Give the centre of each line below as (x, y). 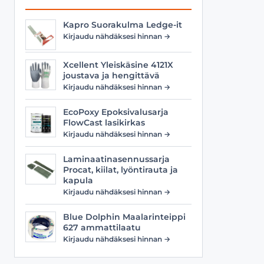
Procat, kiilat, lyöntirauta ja (121, 170)
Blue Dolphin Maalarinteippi (124, 217)
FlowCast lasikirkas (104, 123)
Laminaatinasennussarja (116, 159)
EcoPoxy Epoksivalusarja (116, 112)
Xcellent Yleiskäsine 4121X (118, 65)
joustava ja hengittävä (111, 75)
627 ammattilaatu (102, 227)
